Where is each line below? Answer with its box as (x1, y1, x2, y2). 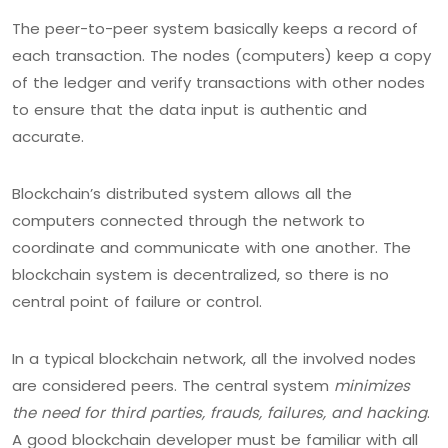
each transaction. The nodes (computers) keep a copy (12, 44, 431, 66)
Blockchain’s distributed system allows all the (12, 182, 352, 204)
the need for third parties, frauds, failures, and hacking (12, 401, 427, 423)
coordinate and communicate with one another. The (12, 236, 411, 258)
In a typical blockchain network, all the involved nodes (12, 347, 416, 369)
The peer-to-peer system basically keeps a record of (12, 17, 418, 39)
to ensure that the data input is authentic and (12, 98, 367, 120)
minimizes (334, 374, 410, 396)
